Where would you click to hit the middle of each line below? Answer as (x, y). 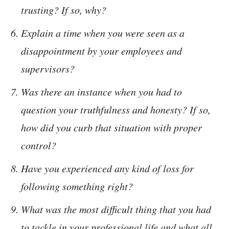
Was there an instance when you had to (101, 92)
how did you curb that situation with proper (111, 128)
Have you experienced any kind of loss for (107, 168)
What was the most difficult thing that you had (116, 209)
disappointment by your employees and (101, 51)
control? (39, 145)
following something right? (77, 186)
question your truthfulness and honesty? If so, (116, 110)
